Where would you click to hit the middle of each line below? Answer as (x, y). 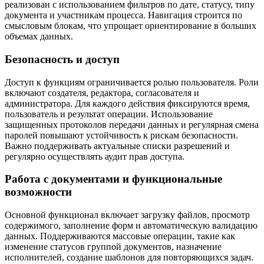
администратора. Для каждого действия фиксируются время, (127, 103)
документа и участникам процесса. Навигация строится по (123, 15)
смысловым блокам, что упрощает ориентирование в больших (131, 26)
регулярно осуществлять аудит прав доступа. (95, 156)
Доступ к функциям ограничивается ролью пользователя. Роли (132, 82)
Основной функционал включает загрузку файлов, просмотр (127, 214)
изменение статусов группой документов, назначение (113, 246)
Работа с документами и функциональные (113, 179)
